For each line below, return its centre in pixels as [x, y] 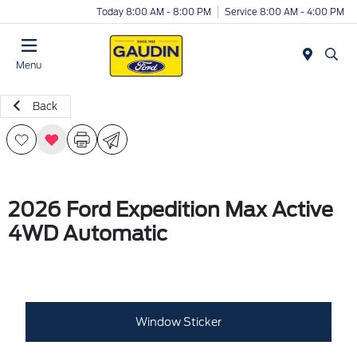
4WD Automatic [88, 233]
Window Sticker [178, 322]
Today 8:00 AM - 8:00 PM [154, 12]
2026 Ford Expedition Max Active [171, 210]
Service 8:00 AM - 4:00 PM [284, 12]
